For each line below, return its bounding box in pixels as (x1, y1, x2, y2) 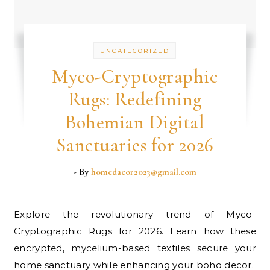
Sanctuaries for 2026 (55, 133, 214, 157)
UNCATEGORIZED (100, 47, 170, 55)
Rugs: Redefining (67, 87, 202, 111)
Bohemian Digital (65, 110, 205, 134)
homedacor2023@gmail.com (90, 166, 196, 177)
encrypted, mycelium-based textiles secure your (14, 242, 256, 254)
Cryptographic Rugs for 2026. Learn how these (14, 225, 256, 237)
